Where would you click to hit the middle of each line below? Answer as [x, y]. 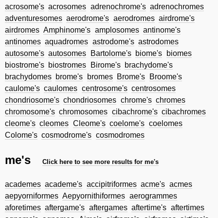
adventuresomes [34, 18]
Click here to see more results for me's [100, 162]
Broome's [165, 77]
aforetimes [23, 207]
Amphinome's [67, 30]
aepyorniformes [32, 196]
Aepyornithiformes [94, 196]
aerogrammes [153, 196]
